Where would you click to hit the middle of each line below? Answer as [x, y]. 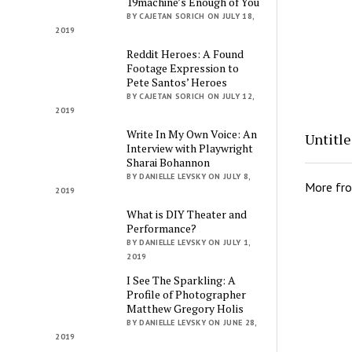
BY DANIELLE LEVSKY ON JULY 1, [189, 242]
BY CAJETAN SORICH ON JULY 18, [191, 16]
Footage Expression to [183, 68]
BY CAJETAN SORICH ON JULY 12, [191, 96]
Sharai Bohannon [169, 162]
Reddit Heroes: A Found [185, 53]
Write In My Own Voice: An [192, 134]
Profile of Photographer [187, 294]
